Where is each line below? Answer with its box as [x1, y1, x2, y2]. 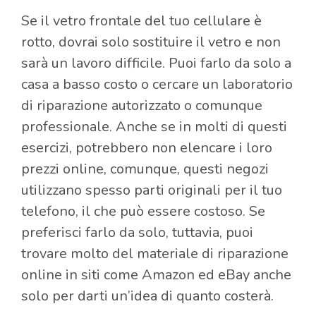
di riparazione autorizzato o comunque [21, 96, 262, 116]
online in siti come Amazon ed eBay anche [21, 265, 291, 285]
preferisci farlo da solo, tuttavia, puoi [21, 223, 253, 243]
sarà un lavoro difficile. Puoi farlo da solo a [21, 54, 291, 73]
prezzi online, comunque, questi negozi [21, 159, 269, 179]
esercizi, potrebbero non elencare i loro [21, 138, 272, 158]
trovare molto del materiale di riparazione [21, 244, 288, 264]
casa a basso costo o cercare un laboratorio [21, 75, 293, 95]
